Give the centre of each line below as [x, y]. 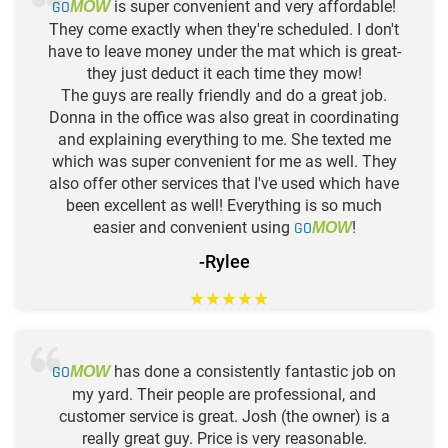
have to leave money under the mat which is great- [224, 51]
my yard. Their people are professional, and [224, 394]
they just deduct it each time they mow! [224, 73]
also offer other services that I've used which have [224, 183]
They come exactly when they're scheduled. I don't [224, 29]
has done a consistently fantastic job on [253, 371]
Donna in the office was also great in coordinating [224, 117]
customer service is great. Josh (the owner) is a [224, 416]
